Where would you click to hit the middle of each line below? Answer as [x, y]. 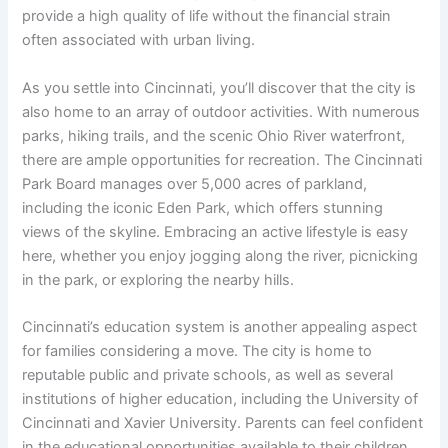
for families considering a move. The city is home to [197, 351]
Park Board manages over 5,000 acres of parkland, [195, 183]
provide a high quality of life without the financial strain [207, 16]
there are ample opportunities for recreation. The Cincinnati [222, 159]
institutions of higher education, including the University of [220, 399]
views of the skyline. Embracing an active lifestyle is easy [215, 231]
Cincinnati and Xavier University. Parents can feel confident [223, 423]
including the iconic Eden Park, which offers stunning [203, 207]
